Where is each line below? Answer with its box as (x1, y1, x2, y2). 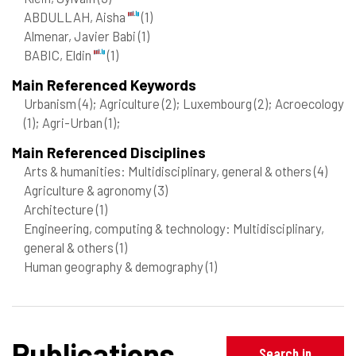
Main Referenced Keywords (12, 75, 196, 95)
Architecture (24, 201, 96, 218)
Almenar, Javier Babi (24, 28, 138, 44)
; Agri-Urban (35, 114, 105, 131)
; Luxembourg (176, 95, 254, 112)
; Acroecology (268, 95, 344, 112)
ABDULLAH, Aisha (24, 9, 128, 25)
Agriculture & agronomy (24, 182, 154, 199)
